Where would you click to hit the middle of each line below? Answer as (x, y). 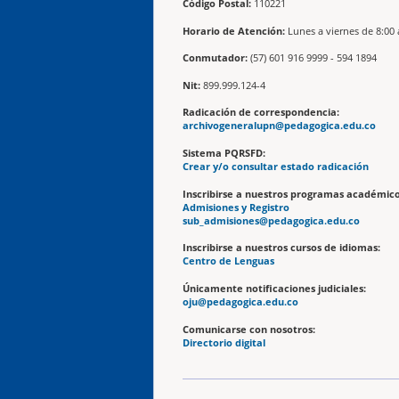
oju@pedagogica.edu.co (240, 302)
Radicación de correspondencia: (261, 113)
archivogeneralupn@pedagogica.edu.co (279, 126)
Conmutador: (215, 58)
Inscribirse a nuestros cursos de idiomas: (281, 248)
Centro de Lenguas (228, 261)
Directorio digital (224, 342)
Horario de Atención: (234, 31)
